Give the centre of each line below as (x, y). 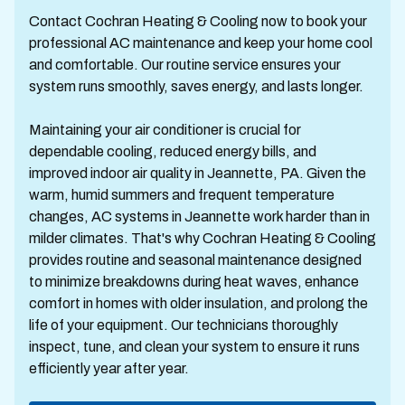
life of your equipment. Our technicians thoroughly (184, 325)
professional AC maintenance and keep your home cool (201, 43)
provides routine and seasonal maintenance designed (195, 260)
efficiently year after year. (109, 368)
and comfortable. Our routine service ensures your (185, 65)
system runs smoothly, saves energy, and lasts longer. (196, 86)
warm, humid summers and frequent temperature (182, 195)
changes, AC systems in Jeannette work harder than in (199, 217)
